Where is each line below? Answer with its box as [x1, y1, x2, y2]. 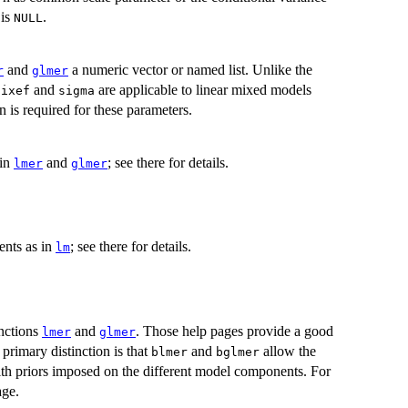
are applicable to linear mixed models [95, 81, 311, 97]
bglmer [216, 345, 260, 360]
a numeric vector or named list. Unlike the [68, 61, 312, 77]
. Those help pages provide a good [136, 323, 333, 340]
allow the [260, 343, 316, 360]
